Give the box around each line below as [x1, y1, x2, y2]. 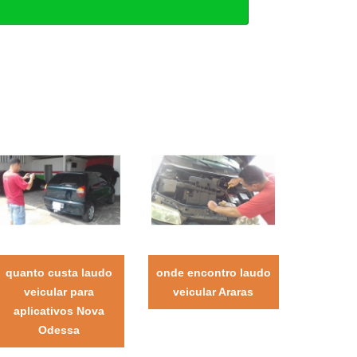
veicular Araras [173, 284, 254, 298]
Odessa [37, 323, 80, 336]
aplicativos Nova [13, 304, 104, 317]
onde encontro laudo [155, 265, 271, 279]
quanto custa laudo [5, 265, 112, 279]
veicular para [23, 284, 94, 298]
